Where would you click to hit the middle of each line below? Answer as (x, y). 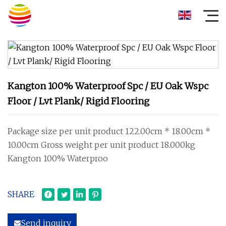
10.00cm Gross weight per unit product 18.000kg (101, 145)
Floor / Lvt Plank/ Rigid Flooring (78, 101)
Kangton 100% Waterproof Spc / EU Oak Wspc (108, 86)
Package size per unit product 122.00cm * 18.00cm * (109, 131)
